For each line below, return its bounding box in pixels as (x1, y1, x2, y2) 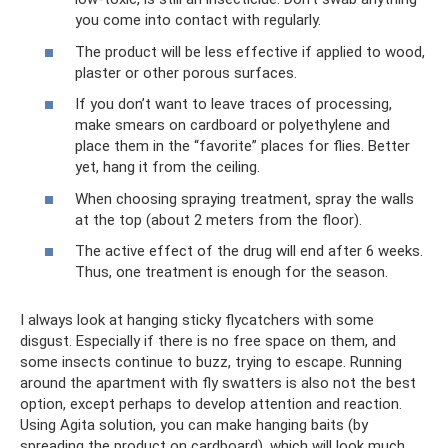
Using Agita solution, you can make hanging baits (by (20, 416, 368, 435)
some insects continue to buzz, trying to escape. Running (20, 353, 402, 372)
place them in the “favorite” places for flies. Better (75, 137, 410, 156)
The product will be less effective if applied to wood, (75, 42, 425, 61)
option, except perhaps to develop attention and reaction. (20, 395, 402, 414)
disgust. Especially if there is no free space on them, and (20, 332, 396, 351)
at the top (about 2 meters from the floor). (75, 210, 362, 229)
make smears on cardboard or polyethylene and (75, 116, 390, 135)
